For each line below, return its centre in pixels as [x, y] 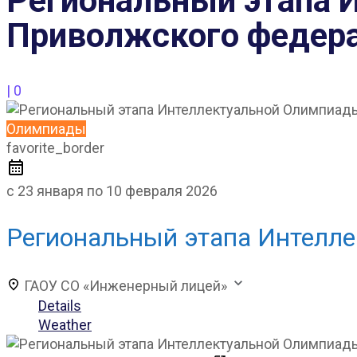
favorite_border [55, 147]
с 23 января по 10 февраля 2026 [112, 190]
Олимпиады [46, 128]
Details [60, 306]
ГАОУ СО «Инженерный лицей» [127, 285]
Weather [65, 325]
